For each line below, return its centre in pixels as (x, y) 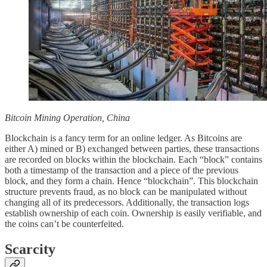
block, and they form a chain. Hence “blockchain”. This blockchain (131, 181)
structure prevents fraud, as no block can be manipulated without (126, 191)
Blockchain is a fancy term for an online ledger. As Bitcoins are (123, 138)
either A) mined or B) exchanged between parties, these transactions (132, 148)
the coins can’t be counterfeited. (64, 223)
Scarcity (30, 249)
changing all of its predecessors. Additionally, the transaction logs (127, 202)
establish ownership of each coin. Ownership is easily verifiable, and (133, 213)
